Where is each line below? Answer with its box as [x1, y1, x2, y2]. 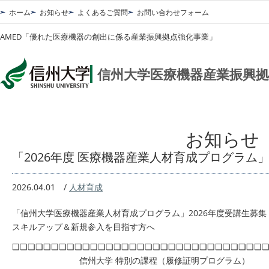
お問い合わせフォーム [137, 7, 209, 17]
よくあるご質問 [77, 7, 128, 17]
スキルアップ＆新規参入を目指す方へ [12, 221, 155, 232]
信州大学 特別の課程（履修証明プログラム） [12, 255, 250, 266]
